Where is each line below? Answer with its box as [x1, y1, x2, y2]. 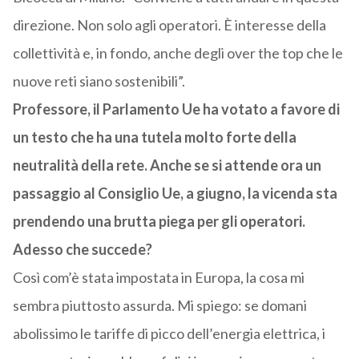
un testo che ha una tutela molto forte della [12, 128, 296, 147]
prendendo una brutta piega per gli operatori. [12, 212, 305, 231]
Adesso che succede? [12, 240, 152, 259]
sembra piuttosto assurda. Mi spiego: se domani [12, 296, 307, 315]
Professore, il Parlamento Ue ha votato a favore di [12, 100, 340, 119]
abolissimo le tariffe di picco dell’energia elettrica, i [12, 325, 325, 343]
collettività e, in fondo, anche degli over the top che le [12, 44, 343, 63]
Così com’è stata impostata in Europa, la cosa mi [12, 268, 305, 287]
